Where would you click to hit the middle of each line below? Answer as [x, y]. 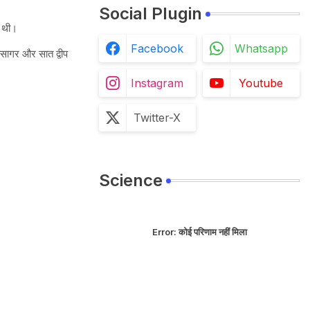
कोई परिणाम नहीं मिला [211, 232]
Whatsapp [261, 48]
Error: [164, 232]
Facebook [157, 48]
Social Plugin [151, 13]
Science [131, 180]
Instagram [157, 83]
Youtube [261, 83]
